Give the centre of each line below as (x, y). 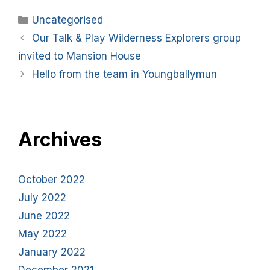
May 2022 (42, 234)
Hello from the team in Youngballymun (125, 74)
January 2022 (52, 252)
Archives (60, 140)
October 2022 (52, 180)
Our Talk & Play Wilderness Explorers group (137, 38)
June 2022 (44, 216)
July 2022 (42, 198)
